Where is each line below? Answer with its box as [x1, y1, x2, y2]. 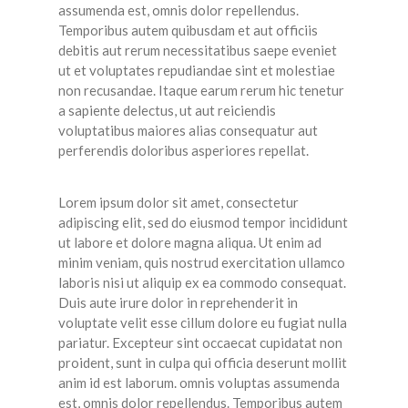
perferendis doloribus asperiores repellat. [58, 142, 309, 159]
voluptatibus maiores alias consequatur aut [58, 122, 318, 139]
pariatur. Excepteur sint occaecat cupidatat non [58, 334, 342, 352]
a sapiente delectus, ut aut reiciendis [58, 102, 276, 119]
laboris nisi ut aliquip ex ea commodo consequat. [58, 274, 346, 291]
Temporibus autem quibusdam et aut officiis [58, 22, 318, 39]
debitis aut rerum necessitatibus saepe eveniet [58, 42, 337, 59]
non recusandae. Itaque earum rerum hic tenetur [58, 82, 344, 99]
